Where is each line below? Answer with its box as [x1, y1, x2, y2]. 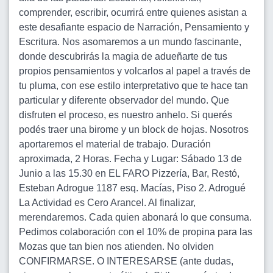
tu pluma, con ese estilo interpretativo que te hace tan [19, 80, 248, 91]
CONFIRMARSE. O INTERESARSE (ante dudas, [19, 256, 233, 266]
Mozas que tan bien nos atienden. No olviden [19, 241, 214, 252]
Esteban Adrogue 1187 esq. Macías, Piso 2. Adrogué [19, 183, 246, 193]
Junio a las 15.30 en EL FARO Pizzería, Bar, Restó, [19, 168, 239, 179]
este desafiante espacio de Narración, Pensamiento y [19, 22, 249, 32]
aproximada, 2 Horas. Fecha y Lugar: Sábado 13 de [19, 154, 242, 164]
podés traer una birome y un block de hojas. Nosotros [19, 124, 249, 135]
